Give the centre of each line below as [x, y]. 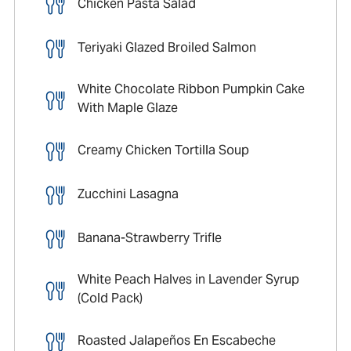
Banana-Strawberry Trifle [149, 237]
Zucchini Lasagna [128, 194]
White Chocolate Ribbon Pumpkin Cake [191, 89]
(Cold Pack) [110, 299]
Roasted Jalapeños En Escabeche [176, 340]
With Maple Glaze [127, 108]
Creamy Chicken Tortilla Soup [163, 150]
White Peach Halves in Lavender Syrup [188, 280]
